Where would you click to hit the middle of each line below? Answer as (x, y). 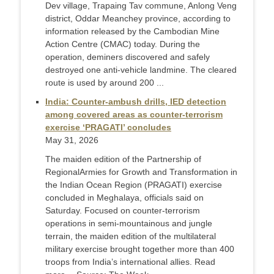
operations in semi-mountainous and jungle (129, 224)
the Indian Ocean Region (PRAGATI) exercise (134, 185)
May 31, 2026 (72, 140)
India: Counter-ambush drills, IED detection (136, 102)
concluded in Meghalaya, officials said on (124, 198)
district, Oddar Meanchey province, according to (138, 19)
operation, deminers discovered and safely (128, 57)
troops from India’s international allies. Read (130, 262)
